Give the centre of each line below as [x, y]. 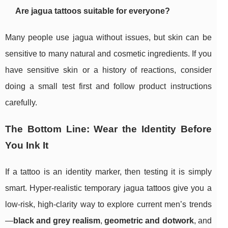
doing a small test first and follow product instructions [108, 87]
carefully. [21, 103]
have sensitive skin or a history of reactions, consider [108, 70]
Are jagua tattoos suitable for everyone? [93, 11]
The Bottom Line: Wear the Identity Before [108, 129]
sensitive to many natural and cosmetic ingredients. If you [108, 54]
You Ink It [27, 146]
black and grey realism [57, 221]
